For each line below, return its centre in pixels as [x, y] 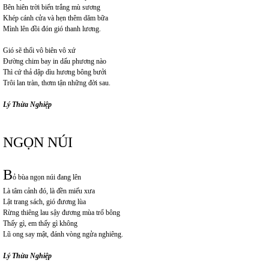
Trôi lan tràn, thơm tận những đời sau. [57, 83]
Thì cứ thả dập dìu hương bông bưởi [55, 72]
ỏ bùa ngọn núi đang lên [47, 177]
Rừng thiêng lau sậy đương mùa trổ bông [62, 213]
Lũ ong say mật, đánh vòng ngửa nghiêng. [63, 234]
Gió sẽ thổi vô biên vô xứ [39, 50]
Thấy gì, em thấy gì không [40, 223]
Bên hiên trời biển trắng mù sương [52, 7]
